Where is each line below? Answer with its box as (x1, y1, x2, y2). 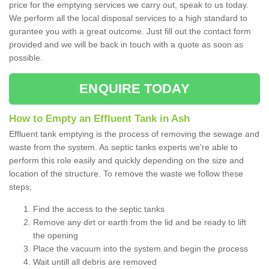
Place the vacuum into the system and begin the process (33, 244, 248, 254)
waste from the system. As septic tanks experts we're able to (9, 142, 238, 153)
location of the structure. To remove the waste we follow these (9, 169, 243, 179)
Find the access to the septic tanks (33, 204, 165, 214)
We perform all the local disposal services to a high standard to (9, 13, 247, 23)
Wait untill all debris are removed (33, 257, 157, 267)
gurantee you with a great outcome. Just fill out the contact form (9, 26, 251, 37)
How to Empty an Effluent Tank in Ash (9, 113, 190, 125)
